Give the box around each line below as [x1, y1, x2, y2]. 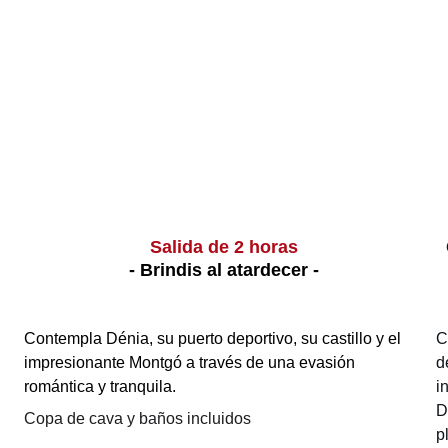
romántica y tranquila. [23, 378, 176, 395]
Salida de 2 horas [149, 237, 298, 257]
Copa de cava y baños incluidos [23, 410, 251, 427]
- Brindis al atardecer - [128, 260, 319, 280]
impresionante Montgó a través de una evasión [23, 354, 359, 371]
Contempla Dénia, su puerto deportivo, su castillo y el [23, 330, 405, 347]
